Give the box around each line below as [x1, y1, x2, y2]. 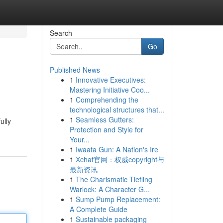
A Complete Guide [69, 204, 127, 214]
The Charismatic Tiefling [75, 174, 152, 184]
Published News [49, 65, 100, 75]
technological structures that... [69, 105, 164, 114]
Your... [69, 134, 90, 144]
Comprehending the [75, 95, 138, 105]
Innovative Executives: [75, 75, 146, 85]
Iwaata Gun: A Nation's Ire [75, 144, 158, 154]
